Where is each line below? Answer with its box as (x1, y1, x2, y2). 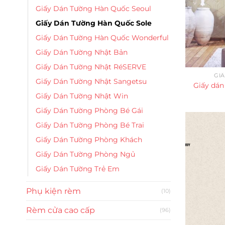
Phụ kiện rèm (26, 186, 81, 196)
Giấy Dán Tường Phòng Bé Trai (36, 121, 144, 130)
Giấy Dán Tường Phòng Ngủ (36, 150, 135, 159)
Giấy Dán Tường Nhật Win (36, 91, 128, 101)
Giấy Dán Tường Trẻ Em (36, 164, 120, 174)
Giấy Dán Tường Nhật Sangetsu (36, 77, 147, 86)
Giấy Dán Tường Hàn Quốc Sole (36, 19, 152, 28)
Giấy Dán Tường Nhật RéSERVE (36, 62, 146, 72)
